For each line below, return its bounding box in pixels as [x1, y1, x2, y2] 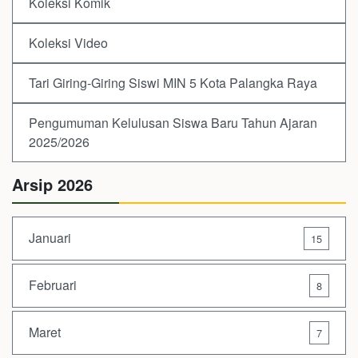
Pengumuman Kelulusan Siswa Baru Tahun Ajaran [29, 113, 317, 132]
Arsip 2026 [12, 172, 93, 196]
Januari [29, 229, 71, 248]
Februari [29, 276, 77, 295]
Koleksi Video [29, 33, 108, 52]
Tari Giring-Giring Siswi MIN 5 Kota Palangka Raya [29, 73, 317, 92]
